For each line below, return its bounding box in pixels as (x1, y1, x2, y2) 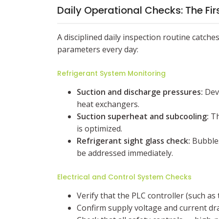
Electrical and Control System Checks (57, 172, 192, 182)
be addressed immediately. (77, 148, 173, 158)
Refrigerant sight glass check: (77, 135, 190, 146)
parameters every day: (57, 44, 138, 55)
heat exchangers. (77, 99, 139, 109)
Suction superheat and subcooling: (77, 111, 209, 122)
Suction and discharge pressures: (77, 87, 203, 97)
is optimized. (77, 123, 122, 134)
